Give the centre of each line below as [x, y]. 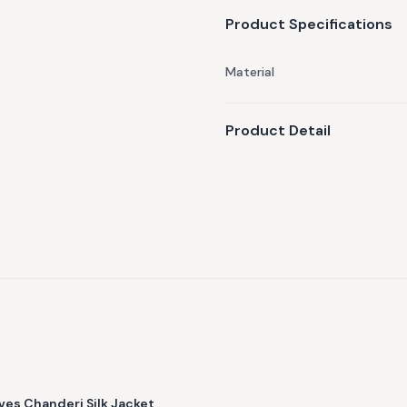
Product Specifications [309, 25]
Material [250, 72]
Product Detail [278, 131]
